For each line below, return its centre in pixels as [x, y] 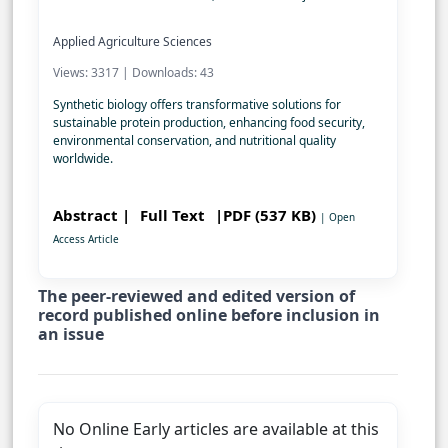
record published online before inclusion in [209, 315]
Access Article [86, 239]
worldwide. [83, 159]
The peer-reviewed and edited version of [196, 296]
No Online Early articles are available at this [216, 429]
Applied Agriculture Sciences [132, 42]
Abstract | [91, 215]
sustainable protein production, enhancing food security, [209, 123]
